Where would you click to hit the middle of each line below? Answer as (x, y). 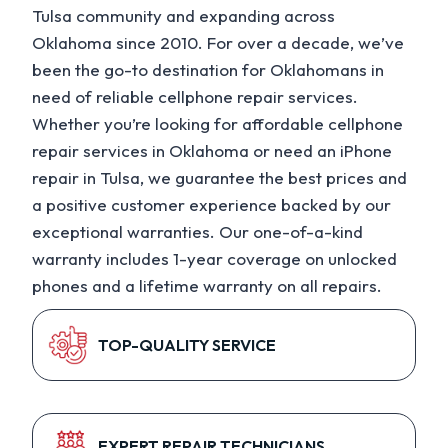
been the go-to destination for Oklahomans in (208, 69)
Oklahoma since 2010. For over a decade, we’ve (218, 42)
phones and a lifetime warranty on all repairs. (207, 285)
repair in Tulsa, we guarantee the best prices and (219, 177)
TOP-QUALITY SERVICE (187, 344)
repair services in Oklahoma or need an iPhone (212, 150)
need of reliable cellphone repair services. (195, 96)
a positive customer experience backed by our (211, 204)
